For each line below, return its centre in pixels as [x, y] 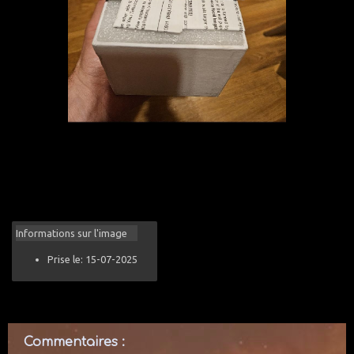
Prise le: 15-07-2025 [92, 259]
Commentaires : [74, 342]
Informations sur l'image [72, 233]
